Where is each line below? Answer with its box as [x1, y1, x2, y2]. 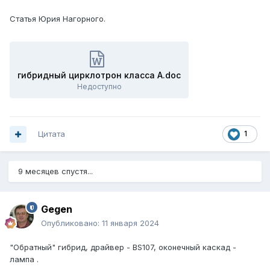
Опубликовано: [41, 218, 102, 228]
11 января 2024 [102, 218, 159, 228]
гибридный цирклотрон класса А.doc [17, 70, 181, 81]
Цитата [38, 129, 65, 139]
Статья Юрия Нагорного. [10, 14, 105, 24]
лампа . [10, 254, 41, 265]
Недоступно [77, 82, 122, 92]
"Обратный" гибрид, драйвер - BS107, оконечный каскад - [10, 242, 236, 253]
